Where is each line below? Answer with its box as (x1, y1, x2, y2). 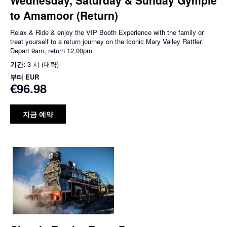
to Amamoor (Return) (10, 7, 118, 23)
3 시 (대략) (27, 59, 59, 69)
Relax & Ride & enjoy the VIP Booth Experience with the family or (10, 27, 204, 37)
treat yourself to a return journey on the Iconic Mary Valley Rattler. (10, 36, 203, 46)
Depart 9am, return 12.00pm (10, 45, 92, 55)
